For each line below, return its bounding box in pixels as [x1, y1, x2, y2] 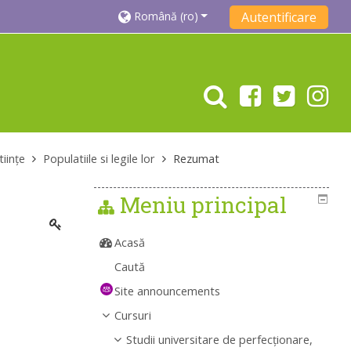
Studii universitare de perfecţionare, [126, 332, 313, 348]
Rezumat [173, 151, 220, 167]
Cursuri [114, 308, 152, 324]
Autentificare [241, 8, 317, 26]
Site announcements [114, 284, 221, 299]
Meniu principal [120, 190, 288, 220]
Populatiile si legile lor [43, 151, 156, 167]
